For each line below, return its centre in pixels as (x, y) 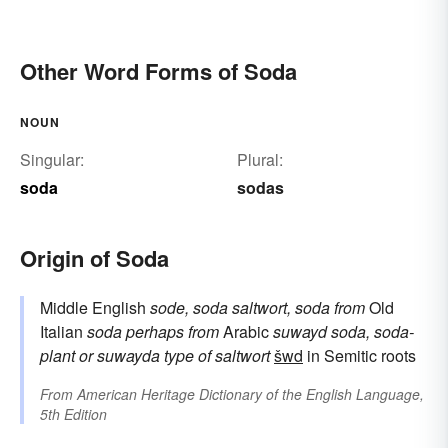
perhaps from (172, 332)
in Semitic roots (359, 356)
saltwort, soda (281, 308)
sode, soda (189, 308)
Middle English (95, 308)
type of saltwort (217, 356)
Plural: (259, 160)
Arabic (246, 332)
